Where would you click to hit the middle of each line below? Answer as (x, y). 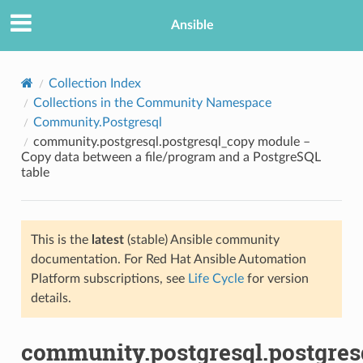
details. (51, 298)
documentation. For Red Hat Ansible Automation (168, 259)
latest (107, 239)
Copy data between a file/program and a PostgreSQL (171, 157)
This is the (61, 239)
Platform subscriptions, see (109, 278)
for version (276, 278)
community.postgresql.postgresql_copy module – (171, 141)
